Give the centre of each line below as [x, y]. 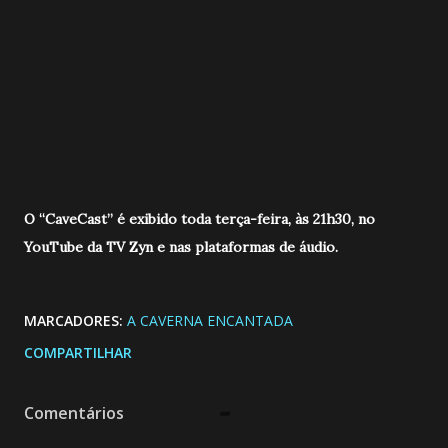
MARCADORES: [73, 320]
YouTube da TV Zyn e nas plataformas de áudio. [181, 246]
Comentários [74, 412]
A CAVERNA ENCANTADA [210, 320]
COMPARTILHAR [78, 352]
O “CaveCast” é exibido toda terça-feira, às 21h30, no [199, 218]
